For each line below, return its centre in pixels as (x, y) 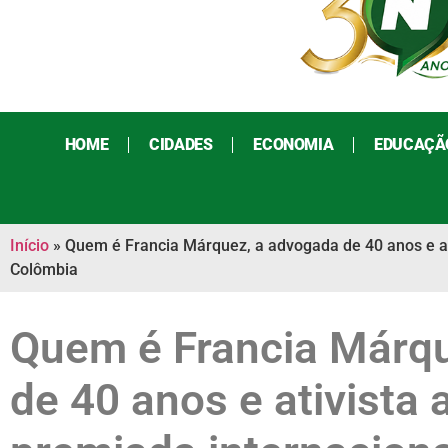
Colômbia (44, 270)
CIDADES (181, 145)
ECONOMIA (293, 145)
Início (29, 246)
